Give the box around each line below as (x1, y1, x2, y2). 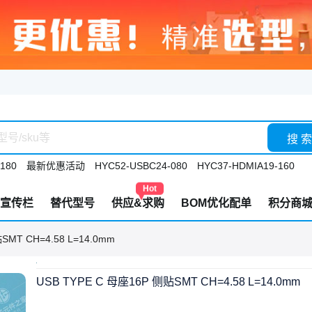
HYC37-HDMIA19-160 (197, 160, 295, 171)
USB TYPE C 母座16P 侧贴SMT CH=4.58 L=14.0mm (36, 276, 300, 288)
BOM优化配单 (181, 197, 251, 209)
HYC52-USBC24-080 (95, 160, 187, 171)
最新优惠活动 (26, 160, 85, 171)
